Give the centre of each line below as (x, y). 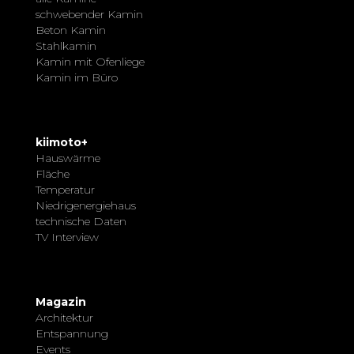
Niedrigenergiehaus (86, 206)
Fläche (53, 174)
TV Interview (67, 237)
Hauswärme (68, 158)
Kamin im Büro (77, 78)
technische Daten (81, 222)
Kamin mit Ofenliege (90, 62)
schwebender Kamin (89, 15)
